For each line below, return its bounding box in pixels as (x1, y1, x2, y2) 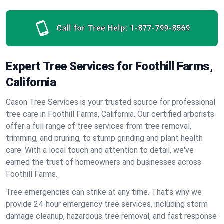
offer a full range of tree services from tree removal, (6, 121, 191, 131)
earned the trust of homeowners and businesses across (6, 157, 201, 167)
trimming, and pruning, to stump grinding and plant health (6, 133, 203, 143)
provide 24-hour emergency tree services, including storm (6, 199, 208, 209)
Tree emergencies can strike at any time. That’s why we (6, 187, 202, 197)
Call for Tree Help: (56, 23, 128, 33)
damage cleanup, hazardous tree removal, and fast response (6, 211, 217, 221)
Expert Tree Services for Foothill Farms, (6, 59, 213, 73)
